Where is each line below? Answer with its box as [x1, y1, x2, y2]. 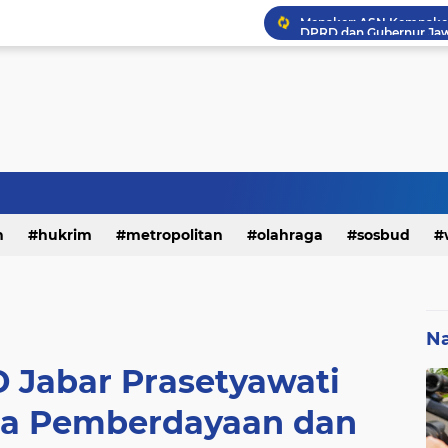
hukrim [38, 226, 92, 244]
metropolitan [126, 226, 223, 244]
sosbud [357, 226, 410, 244]
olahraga [257, 226, 323, 244]
